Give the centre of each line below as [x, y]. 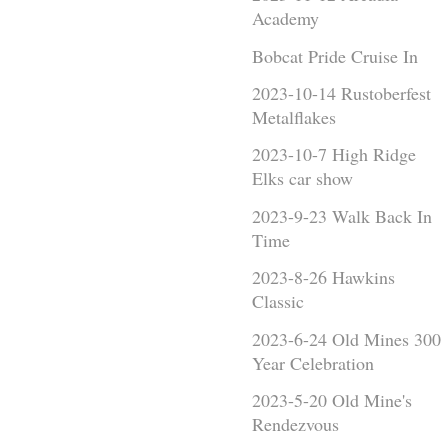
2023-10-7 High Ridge [334, 154]
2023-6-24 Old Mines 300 [346, 338]
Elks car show [302, 178]
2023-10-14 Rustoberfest [341, 92]
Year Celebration [313, 362]
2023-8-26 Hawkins [323, 277]
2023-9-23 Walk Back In [342, 215]
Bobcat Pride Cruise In [335, 55]
